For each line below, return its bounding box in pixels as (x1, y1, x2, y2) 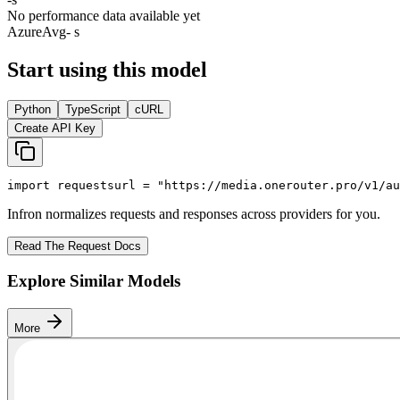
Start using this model (7, 57, 207, 81)
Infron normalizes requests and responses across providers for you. (7, 205, 380, 221)
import (7, 178, 50, 192)
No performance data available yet (7, 7, 200, 23)
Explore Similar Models (7, 271, 180, 291)
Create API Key (14, 121, 96, 135)
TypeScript (65, 102, 121, 116)
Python (14, 102, 51, 116)
